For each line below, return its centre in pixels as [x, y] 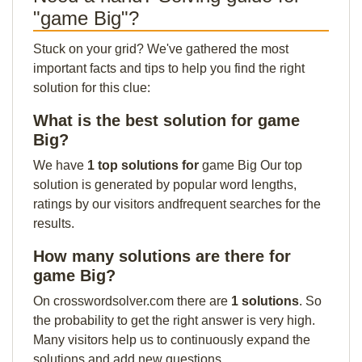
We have [60, 165]
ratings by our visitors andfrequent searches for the [177, 204]
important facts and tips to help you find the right [169, 68]
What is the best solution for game [166, 120]
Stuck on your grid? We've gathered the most [161, 49]
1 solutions [265, 301]
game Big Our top [252, 165]
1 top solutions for [145, 165]
